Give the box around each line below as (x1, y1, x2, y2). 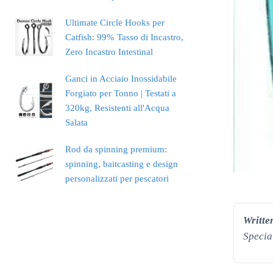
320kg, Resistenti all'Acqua (65, 103, 169, 113)
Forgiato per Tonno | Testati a (65, 88, 176, 99)
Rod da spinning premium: (65, 144, 167, 155)
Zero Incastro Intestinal (65, 47, 153, 57)
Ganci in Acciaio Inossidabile (65, 74, 177, 84)
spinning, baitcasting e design (65, 159, 178, 169)
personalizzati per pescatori (65, 174, 169, 184)
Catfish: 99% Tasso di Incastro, (65, 32, 183, 43)
